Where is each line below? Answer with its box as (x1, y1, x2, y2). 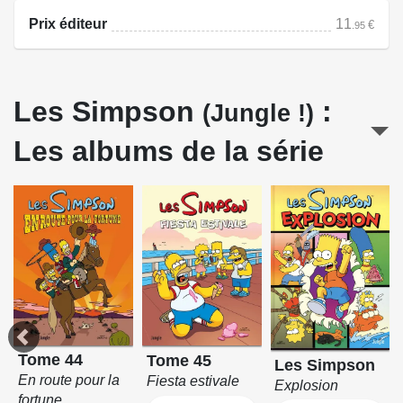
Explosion (274, 377, 339, 393)
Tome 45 (146, 351, 211, 370)
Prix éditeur (29, 16, 107, 32)
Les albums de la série (13, 135, 324, 168)
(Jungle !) (202, 100, 314, 128)
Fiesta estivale (146, 372, 239, 389)
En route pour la (18, 372, 121, 389)
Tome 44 (18, 351, 84, 370)
